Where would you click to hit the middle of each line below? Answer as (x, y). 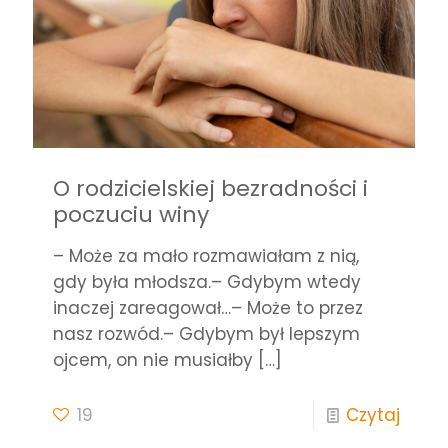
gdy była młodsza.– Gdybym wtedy (207, 282)
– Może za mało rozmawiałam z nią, (206, 256)
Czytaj (373, 415)
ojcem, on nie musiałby (153, 360)
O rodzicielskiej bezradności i (210, 189)
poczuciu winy (131, 215)
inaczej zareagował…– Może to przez (208, 308)
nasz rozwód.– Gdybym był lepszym (206, 334)
